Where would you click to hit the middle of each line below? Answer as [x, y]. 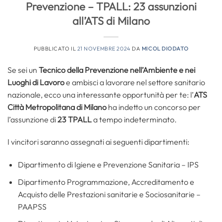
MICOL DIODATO [165, 48]
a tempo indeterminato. [134, 119]
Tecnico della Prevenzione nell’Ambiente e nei [117, 70]
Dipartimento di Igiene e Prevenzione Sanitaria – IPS [108, 165]
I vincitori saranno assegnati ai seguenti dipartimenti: [98, 142]
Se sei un [23, 70]
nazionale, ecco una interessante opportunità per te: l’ [101, 94]
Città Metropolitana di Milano [57, 107]
